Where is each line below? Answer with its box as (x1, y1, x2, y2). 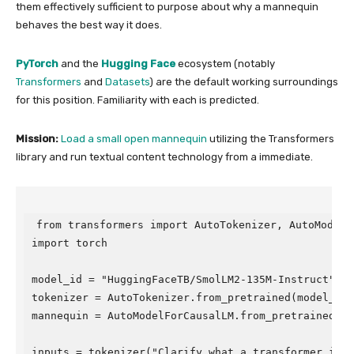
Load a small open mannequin (61, 133, 207, 145)
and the (58, 58, 101, 70)
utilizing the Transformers (207, 133, 334, 145)
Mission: (16, 133, 58, 145)
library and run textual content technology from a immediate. (16, 151, 313, 163)
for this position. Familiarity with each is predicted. (16, 94, 259, 106)
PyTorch (16, 58, 58, 70)
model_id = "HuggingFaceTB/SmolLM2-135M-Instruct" (32, 273, 335, 285)
